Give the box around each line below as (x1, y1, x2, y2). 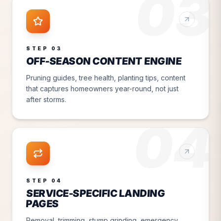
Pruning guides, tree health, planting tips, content (26, 73, 185, 82)
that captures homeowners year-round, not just (26, 84, 179, 93)
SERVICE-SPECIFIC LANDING (26, 187, 166, 199)
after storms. (26, 95, 66, 104)
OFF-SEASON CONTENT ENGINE (26, 55, 182, 67)
